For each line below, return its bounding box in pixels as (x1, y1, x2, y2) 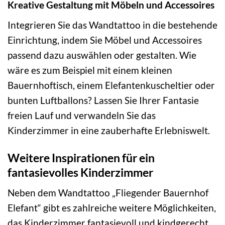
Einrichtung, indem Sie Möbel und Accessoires (8, 34, 202, 46)
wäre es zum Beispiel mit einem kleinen (8, 64, 172, 76)
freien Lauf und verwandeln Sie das (8, 109, 156, 121)
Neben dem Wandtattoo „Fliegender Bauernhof (8, 187, 208, 199)
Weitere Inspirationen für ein (8, 150, 155, 165)
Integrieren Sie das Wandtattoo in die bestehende (8, 19, 217, 31)
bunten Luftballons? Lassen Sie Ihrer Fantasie (8, 94, 199, 106)
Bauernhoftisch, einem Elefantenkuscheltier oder (8, 79, 215, 91)
